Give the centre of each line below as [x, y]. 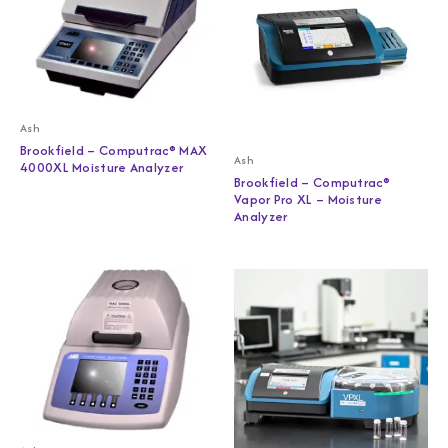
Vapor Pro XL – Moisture [308, 199]
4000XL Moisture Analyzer [102, 167]
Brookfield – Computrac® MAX [114, 150]
